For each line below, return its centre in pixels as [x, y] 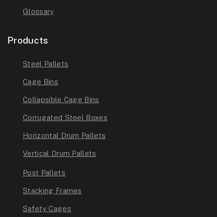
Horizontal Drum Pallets [64, 136]
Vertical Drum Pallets [60, 154]
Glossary [39, 12]
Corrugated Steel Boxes [65, 118]
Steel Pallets [46, 64]
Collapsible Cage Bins [61, 100]
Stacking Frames [52, 191]
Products [28, 40]
